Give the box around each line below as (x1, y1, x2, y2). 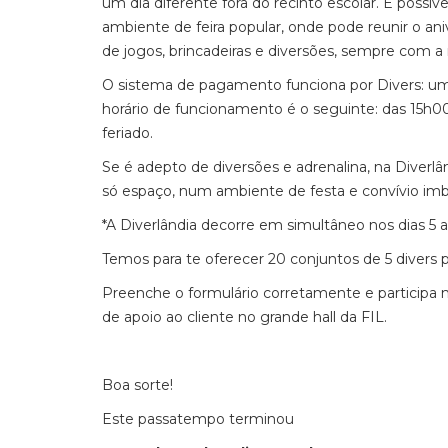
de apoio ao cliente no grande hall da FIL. (102, 308, 387, 326)
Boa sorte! (102, 376, 173, 394)
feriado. (102, 124, 153, 142)
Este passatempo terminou (102, 410, 294, 428)
